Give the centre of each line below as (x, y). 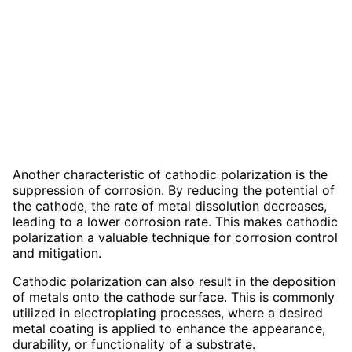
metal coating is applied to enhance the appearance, (169, 329)
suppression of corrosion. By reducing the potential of (174, 191)
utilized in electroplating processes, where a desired (168, 313)
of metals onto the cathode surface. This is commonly (174, 297)
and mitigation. (57, 253)
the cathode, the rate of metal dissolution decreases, (170, 206)
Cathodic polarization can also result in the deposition (174, 282)
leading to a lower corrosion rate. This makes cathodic (175, 222)
